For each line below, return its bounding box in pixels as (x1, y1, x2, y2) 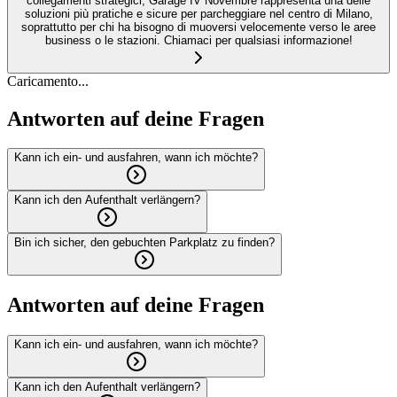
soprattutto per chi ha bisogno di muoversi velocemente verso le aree (21, 19, 376, 34)
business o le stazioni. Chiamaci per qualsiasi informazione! (44, 33, 353, 47)
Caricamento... (7, 73, 89, 89)
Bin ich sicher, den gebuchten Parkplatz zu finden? (14, 236, 275, 250)
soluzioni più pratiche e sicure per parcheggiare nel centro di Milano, (24, 6, 373, 20)
